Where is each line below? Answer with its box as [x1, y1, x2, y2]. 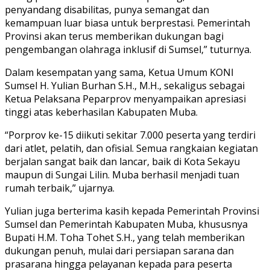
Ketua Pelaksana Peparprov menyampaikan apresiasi [5, 92, 246, 105]
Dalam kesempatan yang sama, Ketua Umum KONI [5, 65, 234, 79]
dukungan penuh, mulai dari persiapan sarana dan [5, 243, 234, 257]
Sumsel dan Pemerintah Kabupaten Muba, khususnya [5, 217, 248, 231]
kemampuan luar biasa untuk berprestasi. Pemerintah [5, 16, 250, 30]
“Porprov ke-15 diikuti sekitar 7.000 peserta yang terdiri [5, 128, 256, 142]
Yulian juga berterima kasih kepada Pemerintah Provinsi [5, 204, 259, 218]
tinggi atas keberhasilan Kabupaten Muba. [5, 105, 198, 119]
